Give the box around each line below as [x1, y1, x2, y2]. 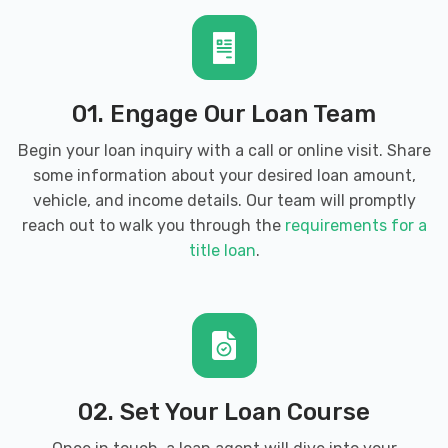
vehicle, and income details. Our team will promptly [32, 191, 416, 210]
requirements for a [284, 216, 427, 235]
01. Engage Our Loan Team [72, 100, 376, 128]
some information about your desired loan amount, [32, 166, 416, 185]
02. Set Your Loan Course [78, 398, 370, 426]
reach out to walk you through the [21, 216, 285, 235]
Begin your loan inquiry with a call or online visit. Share [17, 141, 431, 160]
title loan [188, 241, 256, 260]
